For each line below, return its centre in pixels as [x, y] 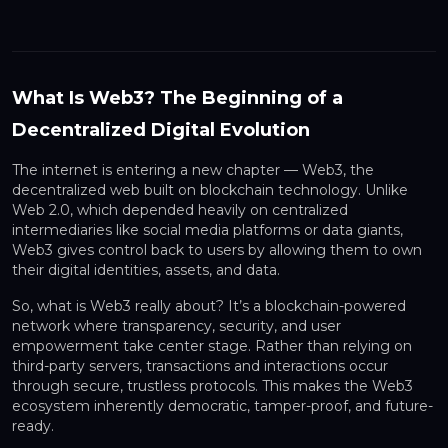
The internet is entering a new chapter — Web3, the [193, 170]
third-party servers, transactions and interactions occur [200, 366]
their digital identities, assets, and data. [146, 270]
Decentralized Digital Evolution [161, 130]
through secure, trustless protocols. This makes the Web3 [212, 386]
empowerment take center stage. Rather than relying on [212, 346]
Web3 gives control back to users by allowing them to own [217, 250]
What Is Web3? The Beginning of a [177, 98]
